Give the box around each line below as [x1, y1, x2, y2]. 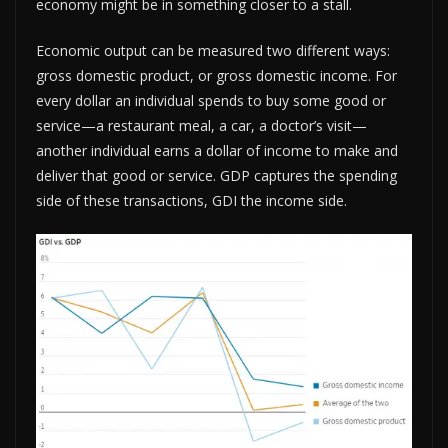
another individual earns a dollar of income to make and [36, 140, 398, 160]
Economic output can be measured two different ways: [36, 40, 390, 60]
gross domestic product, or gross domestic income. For [36, 65, 397, 85]
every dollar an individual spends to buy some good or [36, 90, 386, 110]
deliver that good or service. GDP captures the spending [36, 165, 397, 185]
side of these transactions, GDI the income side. [36, 190, 347, 210]
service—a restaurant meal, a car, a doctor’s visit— [36, 115, 367, 135]
